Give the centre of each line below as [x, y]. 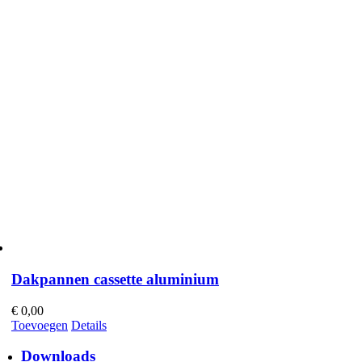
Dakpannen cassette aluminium [115, 279]
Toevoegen [39, 325]
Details [88, 325]
